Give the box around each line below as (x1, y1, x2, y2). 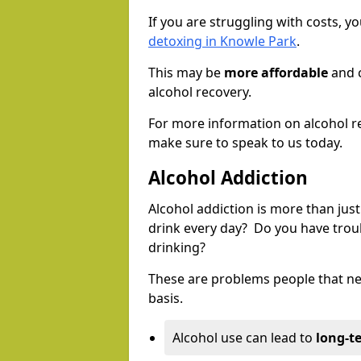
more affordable (224, 64, 328, 82)
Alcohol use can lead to (172, 329, 316, 347)
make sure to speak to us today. (148, 134, 342, 152)
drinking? (148, 239, 209, 257)
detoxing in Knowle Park (148, 32, 297, 51)
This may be (148, 64, 224, 82)
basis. (148, 289, 183, 308)
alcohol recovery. (148, 83, 251, 102)
